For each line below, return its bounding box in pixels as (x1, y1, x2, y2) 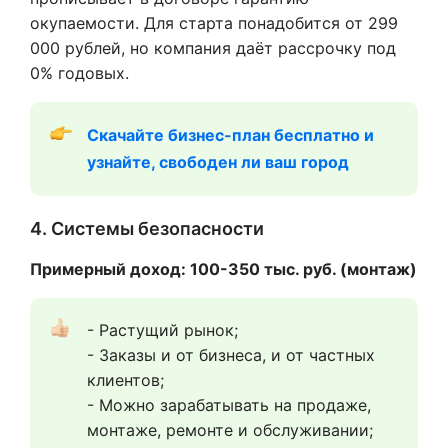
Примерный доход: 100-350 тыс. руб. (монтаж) (30, 258, 417, 279)
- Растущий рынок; (87, 319, 238, 340)
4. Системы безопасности (30, 217, 264, 239)
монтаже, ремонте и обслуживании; (87, 419, 373, 440)
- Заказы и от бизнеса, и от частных (87, 344, 375, 365)
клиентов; (87, 369, 164, 390)
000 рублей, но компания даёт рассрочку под (30, 37, 396, 58)
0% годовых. (30, 62, 129, 83)
